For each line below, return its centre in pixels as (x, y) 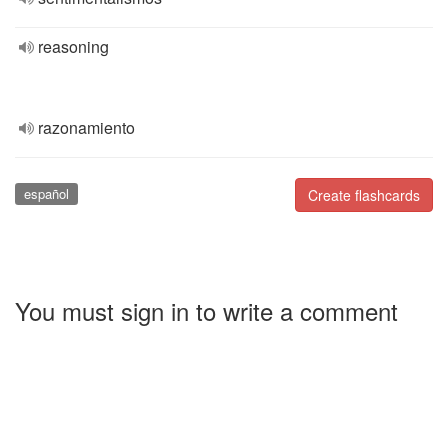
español (46, 193)
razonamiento (86, 127)
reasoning (73, 46)
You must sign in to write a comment (206, 310)
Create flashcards (364, 195)
